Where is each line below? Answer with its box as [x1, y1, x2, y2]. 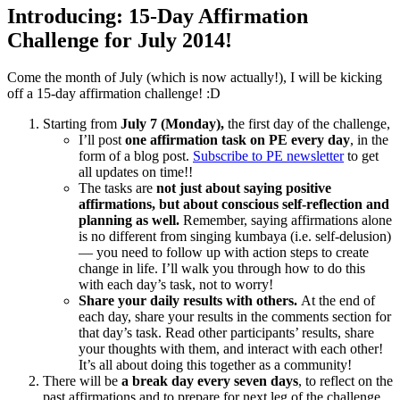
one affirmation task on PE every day [125, 132, 350, 148]
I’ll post [79, 132, 125, 148]
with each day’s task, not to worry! [79, 277, 273, 293]
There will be [43, 373, 121, 389]
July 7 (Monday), [121, 116, 228, 132]
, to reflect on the [298, 373, 393, 389]
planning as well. [79, 212, 183, 229]
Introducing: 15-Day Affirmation [7, 4, 308, 28]
